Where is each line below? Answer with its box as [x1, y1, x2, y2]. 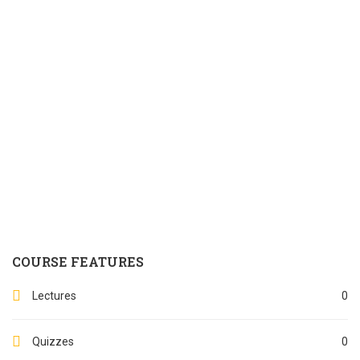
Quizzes [32, 334, 74, 348]
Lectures [32, 288, 76, 302]
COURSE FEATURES [12, 252, 144, 270]
